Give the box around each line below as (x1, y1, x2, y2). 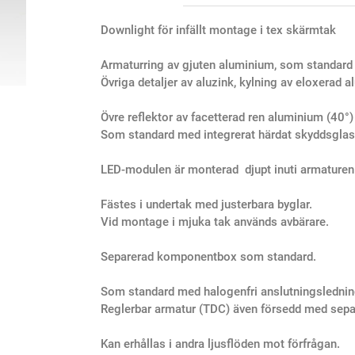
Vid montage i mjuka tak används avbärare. (101, 214, 329, 229)
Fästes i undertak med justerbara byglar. (101, 197, 312, 212)
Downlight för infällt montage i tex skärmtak (101, 22, 336, 37)
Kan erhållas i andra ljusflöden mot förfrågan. (101, 336, 340, 351)
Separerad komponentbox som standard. (101, 249, 316, 264)
